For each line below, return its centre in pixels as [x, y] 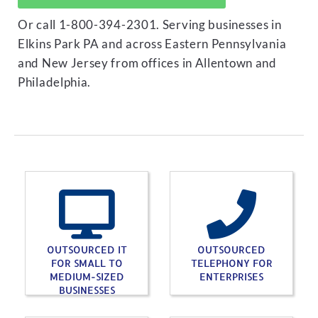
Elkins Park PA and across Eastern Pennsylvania [152, 44]
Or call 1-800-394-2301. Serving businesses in [150, 25]
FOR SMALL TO [87, 263]
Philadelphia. [55, 82]
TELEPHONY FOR [231, 263]
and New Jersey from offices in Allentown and [147, 63]
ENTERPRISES [231, 276]
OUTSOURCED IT [87, 250]
